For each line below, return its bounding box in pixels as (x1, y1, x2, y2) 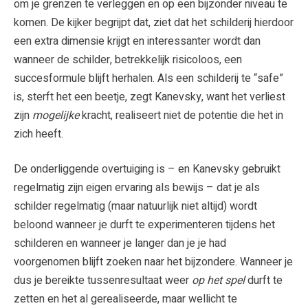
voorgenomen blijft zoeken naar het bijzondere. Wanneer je (14, 253, 293, 270)
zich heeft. (14, 125, 63, 142)
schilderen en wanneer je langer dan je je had (14, 234, 226, 252)
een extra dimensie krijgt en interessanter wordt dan (14, 32, 261, 49)
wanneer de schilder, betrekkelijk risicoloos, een (14, 51, 242, 68)
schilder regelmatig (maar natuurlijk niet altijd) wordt (14, 197, 257, 214)
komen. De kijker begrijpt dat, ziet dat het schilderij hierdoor (14, 14, 294, 31)
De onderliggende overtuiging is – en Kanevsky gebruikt (14, 160, 280, 177)
